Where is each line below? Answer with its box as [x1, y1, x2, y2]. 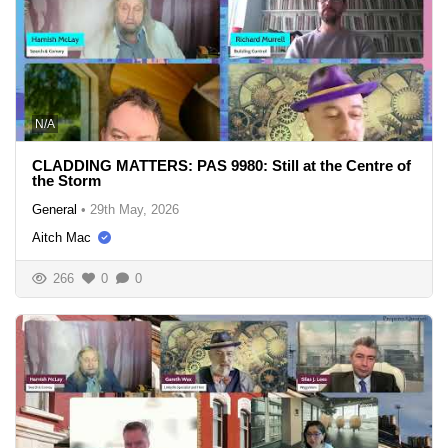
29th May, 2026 [90, 201, 179, 217]
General [32, 201, 77, 217]
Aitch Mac [32, 229, 91, 245]
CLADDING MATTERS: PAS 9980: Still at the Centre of [32, 156, 411, 174]
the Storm [32, 171, 101, 189]
